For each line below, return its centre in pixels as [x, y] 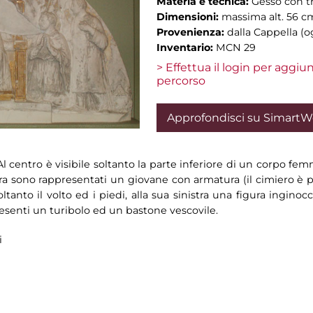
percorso [181, 81]
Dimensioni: [189, 17]
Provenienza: [192, 32]
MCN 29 [236, 48]
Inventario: [186, 48]
